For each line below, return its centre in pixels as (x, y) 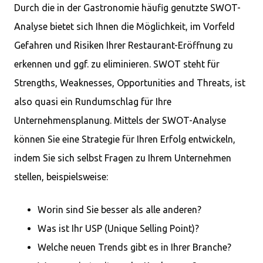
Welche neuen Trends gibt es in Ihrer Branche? (134, 247)
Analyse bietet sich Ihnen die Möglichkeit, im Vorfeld (124, 26)
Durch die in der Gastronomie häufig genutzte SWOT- (127, 8)
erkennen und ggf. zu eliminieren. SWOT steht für (117, 64)
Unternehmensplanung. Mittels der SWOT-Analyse (120, 120)
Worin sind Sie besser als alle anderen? (119, 210)
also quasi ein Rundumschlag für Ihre (93, 102)
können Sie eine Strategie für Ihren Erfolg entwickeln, (125, 139)
